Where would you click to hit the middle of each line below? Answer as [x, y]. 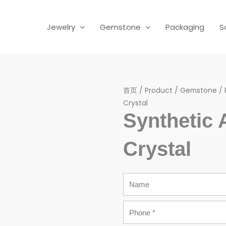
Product [158, 91]
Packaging [185, 27]
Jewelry [61, 27]
